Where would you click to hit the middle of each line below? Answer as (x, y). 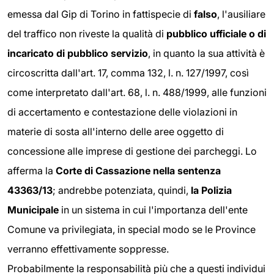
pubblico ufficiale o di (216, 33)
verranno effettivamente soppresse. (88, 249)
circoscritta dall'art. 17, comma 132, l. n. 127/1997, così (128, 72)
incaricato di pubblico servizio (78, 53)
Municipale (33, 209)
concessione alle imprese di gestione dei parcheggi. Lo (132, 151)
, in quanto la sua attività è (206, 53)
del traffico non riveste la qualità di (87, 33)
